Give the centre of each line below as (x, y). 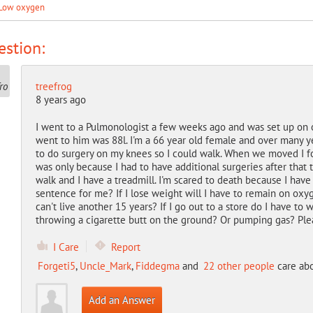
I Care (66, 247)
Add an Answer (122, 300)
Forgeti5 (56, 266)
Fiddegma (157, 266)
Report (125, 247)
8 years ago (60, 100)
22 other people (239, 266)
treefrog (53, 86)
